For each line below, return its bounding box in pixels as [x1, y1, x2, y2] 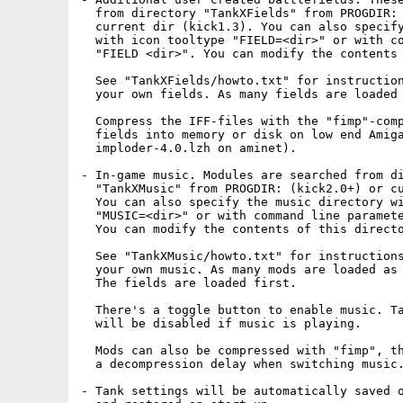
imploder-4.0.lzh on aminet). [81, 141, 297, 155]
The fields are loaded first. [81, 276, 297, 290]
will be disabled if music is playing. [81, 317, 362, 330]
